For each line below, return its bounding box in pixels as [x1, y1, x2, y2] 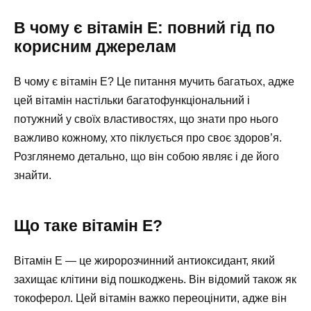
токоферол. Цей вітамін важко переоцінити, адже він [14, 292, 287, 304]
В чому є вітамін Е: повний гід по [14, 18, 275, 37]
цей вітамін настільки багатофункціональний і [14, 94, 250, 106]
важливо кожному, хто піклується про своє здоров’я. [14, 131, 282, 144]
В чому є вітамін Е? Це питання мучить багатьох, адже [14, 75, 294, 87]
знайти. [14, 169, 51, 181]
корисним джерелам [14, 37, 176, 56]
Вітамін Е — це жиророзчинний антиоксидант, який [14, 254, 275, 267]
